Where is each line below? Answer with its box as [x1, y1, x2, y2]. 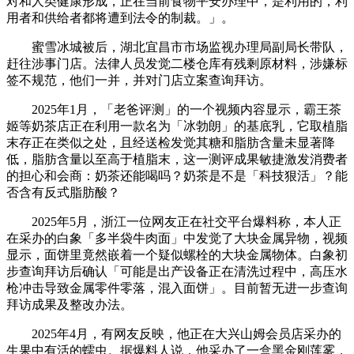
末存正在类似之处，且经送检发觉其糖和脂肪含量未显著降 [6, 135, 335, 149]
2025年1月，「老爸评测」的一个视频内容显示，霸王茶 [6, 102, 341, 116]
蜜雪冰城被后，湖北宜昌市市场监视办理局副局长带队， [6, 40, 348, 54]
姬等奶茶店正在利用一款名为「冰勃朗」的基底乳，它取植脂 [6, 119, 348, 133]
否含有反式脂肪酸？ [6, 185, 120, 199]
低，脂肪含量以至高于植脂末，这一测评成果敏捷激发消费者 [6, 152, 348, 166]
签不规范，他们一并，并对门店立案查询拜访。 [6, 73, 272, 87]
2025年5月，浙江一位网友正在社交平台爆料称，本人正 [6, 214, 341, 228]
